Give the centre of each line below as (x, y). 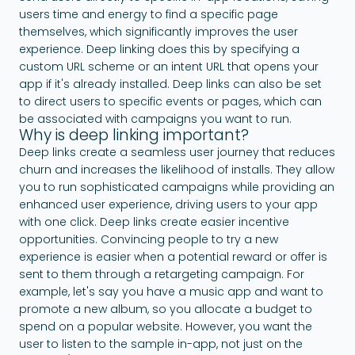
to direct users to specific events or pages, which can (170, 101)
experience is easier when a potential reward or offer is (173, 256)
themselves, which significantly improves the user (158, 31)
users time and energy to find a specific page (149, 14)
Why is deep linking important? (134, 135)
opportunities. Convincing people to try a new (149, 239)
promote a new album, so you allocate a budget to (166, 309)
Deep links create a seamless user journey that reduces (177, 152)
